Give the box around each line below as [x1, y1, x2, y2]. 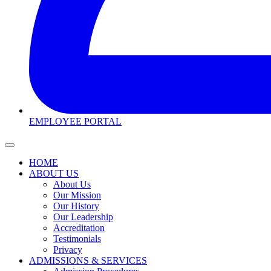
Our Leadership [53, 211, 113, 222]
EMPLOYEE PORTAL [29, 116, 122, 126]
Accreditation [53, 222, 105, 233]
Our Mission [53, 189, 101, 200]
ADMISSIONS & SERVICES [29, 255, 147, 266]
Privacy [53, 244, 82, 255]
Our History [53, 200, 99, 211]
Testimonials [53, 233, 101, 244]
